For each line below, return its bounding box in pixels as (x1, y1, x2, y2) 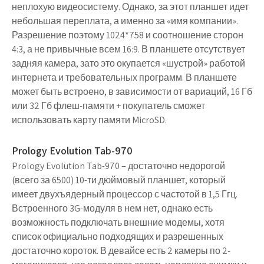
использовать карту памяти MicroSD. (12, 114, 167, 126)
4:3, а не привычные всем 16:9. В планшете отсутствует (12, 43, 245, 55)
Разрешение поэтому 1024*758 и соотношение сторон (12, 29, 243, 41)
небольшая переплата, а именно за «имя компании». (12, 15, 238, 27)
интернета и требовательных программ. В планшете (12, 71, 237, 84)
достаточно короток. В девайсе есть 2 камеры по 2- (12, 245, 230, 257)
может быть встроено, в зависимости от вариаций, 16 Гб (12, 85, 252, 98)
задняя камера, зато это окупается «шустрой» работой (12, 57, 245, 70)
